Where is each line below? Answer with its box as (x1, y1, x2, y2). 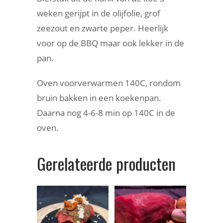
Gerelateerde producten (37, 151, 176, 176)
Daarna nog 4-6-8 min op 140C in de (37, 107, 175, 118)
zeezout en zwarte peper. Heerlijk (37, 22, 168, 34)
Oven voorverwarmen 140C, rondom (37, 77, 181, 89)
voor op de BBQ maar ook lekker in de (37, 37, 184, 49)
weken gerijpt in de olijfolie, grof (37, 7, 160, 19)
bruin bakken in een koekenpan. (37, 92, 161, 104)
